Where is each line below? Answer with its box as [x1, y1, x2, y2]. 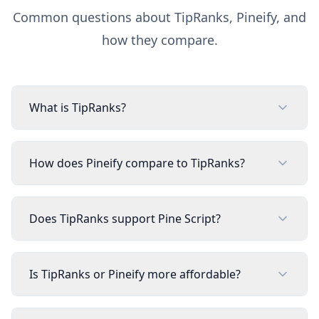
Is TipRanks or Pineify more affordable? [29, 266, 241, 282]
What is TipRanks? [29, 100, 126, 115]
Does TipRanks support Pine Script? [29, 211, 221, 226]
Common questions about [13, 9, 174, 26]
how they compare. [101, 31, 218, 48]
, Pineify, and [229, 9, 306, 26]
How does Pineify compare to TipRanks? [29, 155, 245, 171]
